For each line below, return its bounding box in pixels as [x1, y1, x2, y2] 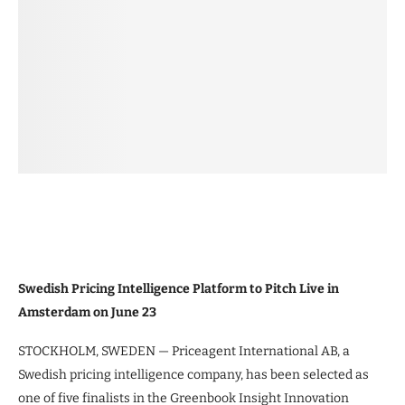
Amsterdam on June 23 [18, 305, 156, 320]
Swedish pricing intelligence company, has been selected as [18, 367, 369, 382]
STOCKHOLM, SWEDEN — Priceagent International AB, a [18, 344, 350, 359]
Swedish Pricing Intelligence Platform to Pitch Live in [18, 281, 339, 297]
